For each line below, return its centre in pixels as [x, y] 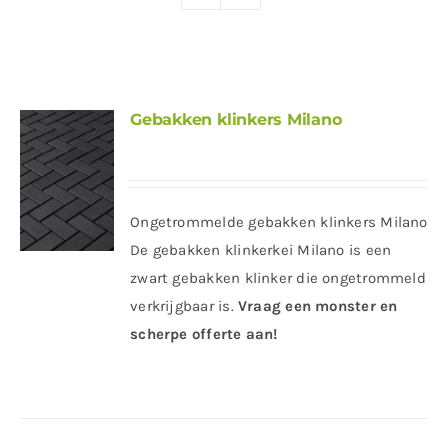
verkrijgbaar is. [184, 306]
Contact [47, 46]
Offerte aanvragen [79, 92]
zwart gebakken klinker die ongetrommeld [278, 278]
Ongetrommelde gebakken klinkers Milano [279, 222]
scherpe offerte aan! [204, 334]
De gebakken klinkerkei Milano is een [261, 250]
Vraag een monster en [317, 306]
